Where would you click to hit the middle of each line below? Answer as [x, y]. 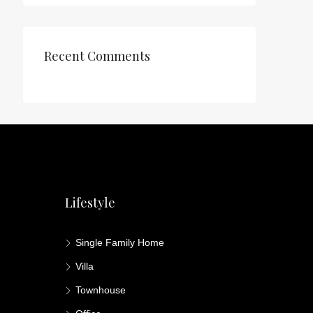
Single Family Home [120, 242]
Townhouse [101, 290]
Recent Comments [97, 56]
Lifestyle [90, 203]
